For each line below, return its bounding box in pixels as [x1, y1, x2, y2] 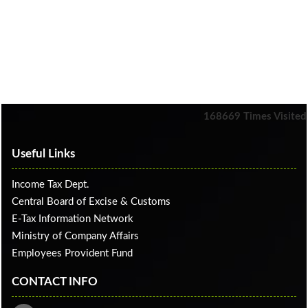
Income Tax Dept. [12, 179, 89, 190]
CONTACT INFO [12, 276, 98, 287]
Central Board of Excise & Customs [12, 197, 170, 207]
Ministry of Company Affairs [12, 231, 139, 241]
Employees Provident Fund [12, 248, 133, 258]
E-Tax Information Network [12, 214, 133, 224]
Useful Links [12, 148, 75, 159]
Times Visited [243, 111, 307, 122]
